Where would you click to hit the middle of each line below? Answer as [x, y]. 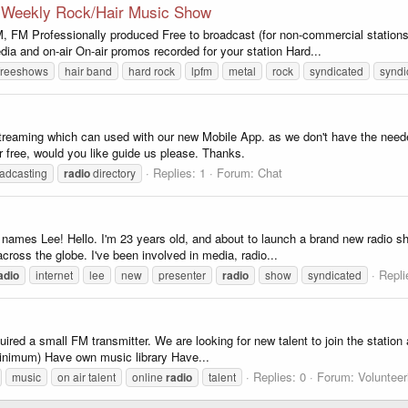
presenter [182, 274]
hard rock [152, 70]
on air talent [87, 376]
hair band [88, 70]
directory [113, 172]
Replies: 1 [179, 172]
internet [54, 274]
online [149, 376]
